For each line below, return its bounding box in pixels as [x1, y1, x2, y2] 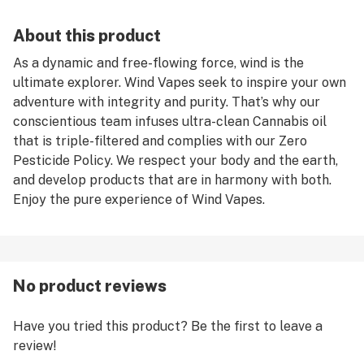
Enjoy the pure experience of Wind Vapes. [13, 192, 265, 207]
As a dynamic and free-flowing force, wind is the [13, 55, 304, 71]
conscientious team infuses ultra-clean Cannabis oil [13, 114, 327, 129]
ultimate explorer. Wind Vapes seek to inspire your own [13, 75, 346, 90]
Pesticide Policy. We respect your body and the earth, [13, 153, 338, 168]
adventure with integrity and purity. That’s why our [13, 94, 320, 110]
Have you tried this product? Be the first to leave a [13, 318, 323, 334]
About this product [13, 26, 161, 45]
